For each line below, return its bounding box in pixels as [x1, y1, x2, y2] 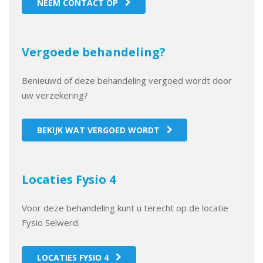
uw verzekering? [22, 89, 89, 101]
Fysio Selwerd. [22, 217, 80, 228]
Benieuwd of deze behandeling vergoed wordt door [22, 75, 232, 86]
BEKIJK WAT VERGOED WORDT [36, 124, 160, 136]
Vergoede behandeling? [22, 43, 166, 60]
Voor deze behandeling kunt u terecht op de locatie [22, 202, 229, 214]
